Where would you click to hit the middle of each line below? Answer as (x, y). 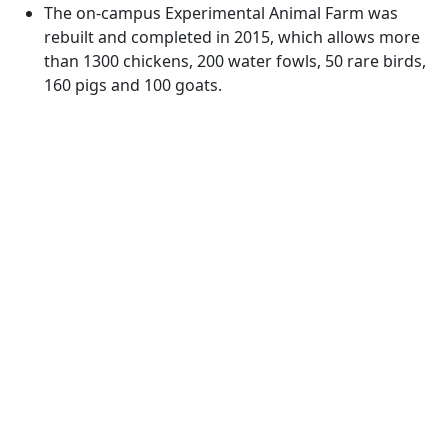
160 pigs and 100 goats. (133, 85)
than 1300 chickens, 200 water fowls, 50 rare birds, (235, 61)
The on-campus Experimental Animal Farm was (221, 13)
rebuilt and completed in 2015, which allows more (232, 37)
